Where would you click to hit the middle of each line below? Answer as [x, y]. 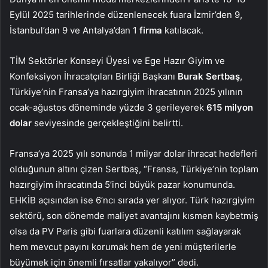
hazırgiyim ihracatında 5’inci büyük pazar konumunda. [122, 184]
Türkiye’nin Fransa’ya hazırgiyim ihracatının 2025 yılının [126, 92]
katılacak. [183, 30]
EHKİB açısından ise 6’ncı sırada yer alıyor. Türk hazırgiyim [132, 200]
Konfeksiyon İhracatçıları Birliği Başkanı [94, 76]
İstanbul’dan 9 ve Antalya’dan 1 [74, 30]
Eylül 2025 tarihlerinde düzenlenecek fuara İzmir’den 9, [126, 14]
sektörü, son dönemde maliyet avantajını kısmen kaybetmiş [134, 215]
